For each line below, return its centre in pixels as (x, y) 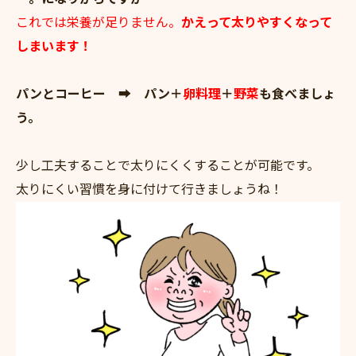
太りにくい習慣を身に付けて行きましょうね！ (149, 190)
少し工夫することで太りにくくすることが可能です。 (168, 166)
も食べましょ (297, 94)
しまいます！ (54, 46)
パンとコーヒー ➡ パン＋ (99, 94)
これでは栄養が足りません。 (99, 23)
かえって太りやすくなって (257, 23)
